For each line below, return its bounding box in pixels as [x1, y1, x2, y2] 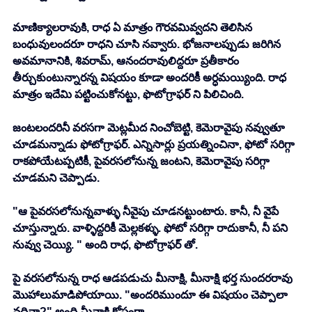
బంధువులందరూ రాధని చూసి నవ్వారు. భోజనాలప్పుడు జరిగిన [13, 38, 283, 51]
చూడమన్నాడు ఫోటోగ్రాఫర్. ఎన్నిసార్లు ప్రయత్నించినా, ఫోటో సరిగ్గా [13, 139, 297, 151]
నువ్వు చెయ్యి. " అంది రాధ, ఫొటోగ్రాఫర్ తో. [13, 239, 201, 251]
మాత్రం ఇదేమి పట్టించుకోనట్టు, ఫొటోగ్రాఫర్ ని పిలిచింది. [13, 88, 247, 101]
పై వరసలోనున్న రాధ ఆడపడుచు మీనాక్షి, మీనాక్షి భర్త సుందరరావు [13, 272, 295, 285]
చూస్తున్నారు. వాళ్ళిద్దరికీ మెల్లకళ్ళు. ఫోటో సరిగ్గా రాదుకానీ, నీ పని [13, 222, 290, 235]
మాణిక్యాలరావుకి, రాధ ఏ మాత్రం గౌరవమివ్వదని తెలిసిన [13, 22, 255, 34]
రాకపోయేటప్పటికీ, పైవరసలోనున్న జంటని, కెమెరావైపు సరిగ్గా [13, 155, 272, 168]
